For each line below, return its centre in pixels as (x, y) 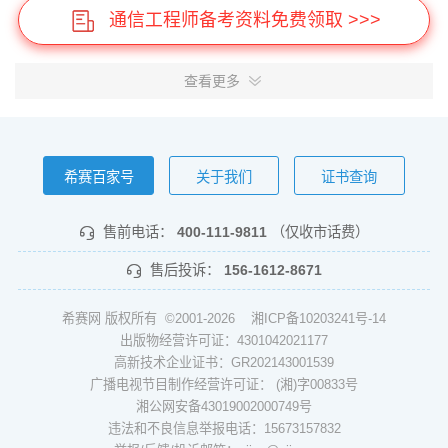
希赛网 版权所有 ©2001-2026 (156, 318)
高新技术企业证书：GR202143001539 (224, 362)
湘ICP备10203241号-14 (318, 318)
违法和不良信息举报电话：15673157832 (224, 428)
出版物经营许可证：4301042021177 (224, 340)
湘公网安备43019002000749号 (224, 406)
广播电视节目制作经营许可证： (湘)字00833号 (224, 384)
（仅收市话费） (319, 231)
